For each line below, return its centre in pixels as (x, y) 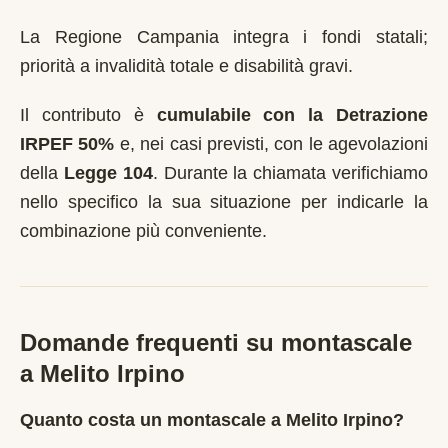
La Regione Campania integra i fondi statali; (224, 37)
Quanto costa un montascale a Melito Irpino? (212, 419)
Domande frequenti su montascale (216, 342)
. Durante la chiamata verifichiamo (290, 173)
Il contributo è (88, 115)
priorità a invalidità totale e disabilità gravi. (186, 66)
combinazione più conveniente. (143, 231)
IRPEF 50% (67, 144)
